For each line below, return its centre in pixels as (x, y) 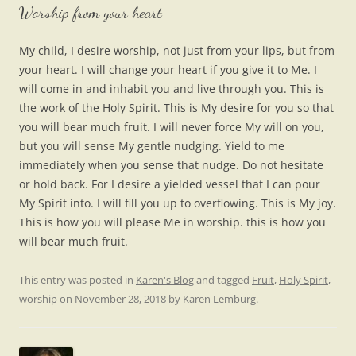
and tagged (223, 280)
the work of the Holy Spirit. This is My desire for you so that (176, 108)
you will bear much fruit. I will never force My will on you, (172, 127)
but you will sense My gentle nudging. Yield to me (152, 146)
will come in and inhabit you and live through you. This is (172, 89)
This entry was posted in (77, 280)
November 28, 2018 (120, 299)
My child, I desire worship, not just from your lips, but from (177, 51)
